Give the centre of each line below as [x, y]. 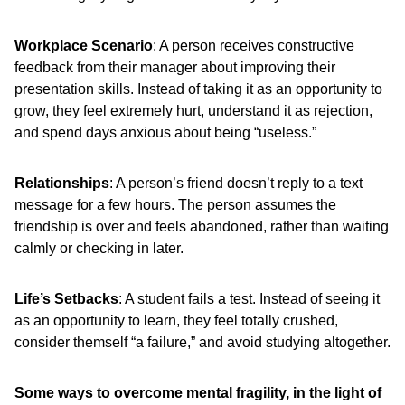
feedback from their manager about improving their [175, 67]
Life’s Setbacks [66, 299]
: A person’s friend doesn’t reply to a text [236, 183]
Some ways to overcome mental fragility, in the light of [198, 393]
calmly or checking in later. [99, 248]
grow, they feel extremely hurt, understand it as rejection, [193, 111]
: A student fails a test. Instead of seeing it [249, 299]
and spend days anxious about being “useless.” [165, 132]
